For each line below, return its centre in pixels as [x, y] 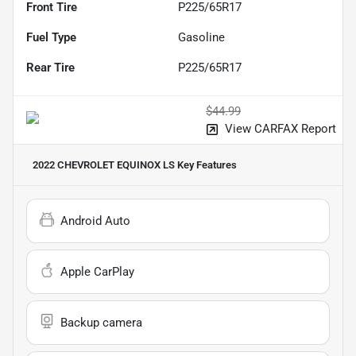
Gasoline [201, 37]
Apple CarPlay [97, 271]
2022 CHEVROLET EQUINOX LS [104, 164]
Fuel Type [51, 37]
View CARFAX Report [281, 128]
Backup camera [101, 322]
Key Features [206, 164]
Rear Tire [50, 67]
